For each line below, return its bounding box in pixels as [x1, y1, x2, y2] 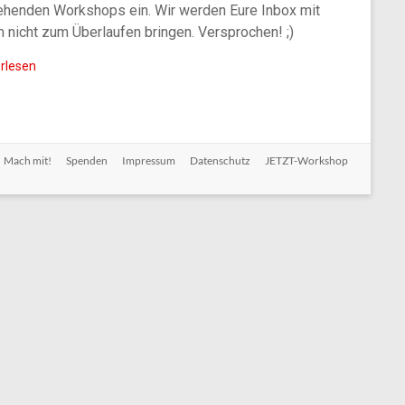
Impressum [122, 154, 175, 167]
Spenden [66, 154, 108, 167]
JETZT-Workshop [265, 154, 348, 167]
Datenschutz [190, 154, 250, 167]
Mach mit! [4, 154, 52, 167]
